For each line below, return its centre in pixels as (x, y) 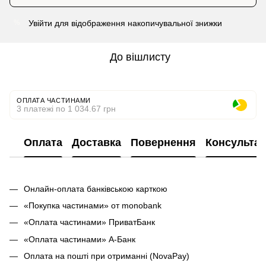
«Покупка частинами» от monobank (93, 205)
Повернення (163, 143)
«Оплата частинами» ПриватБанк (89, 222)
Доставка (96, 143)
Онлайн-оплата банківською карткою (97, 189)
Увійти (40, 23)
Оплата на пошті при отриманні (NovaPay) (107, 256)
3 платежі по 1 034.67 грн (66, 108)
